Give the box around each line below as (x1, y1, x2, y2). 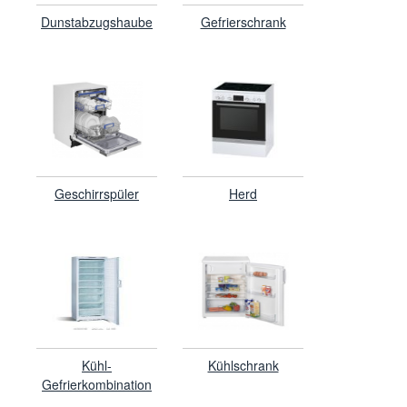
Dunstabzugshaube (41, 12, 153, 31)
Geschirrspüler (55, 184, 139, 203)
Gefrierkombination (42, 374, 152, 393)
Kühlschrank (207, 355, 279, 374)
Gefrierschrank (200, 12, 286, 31)
